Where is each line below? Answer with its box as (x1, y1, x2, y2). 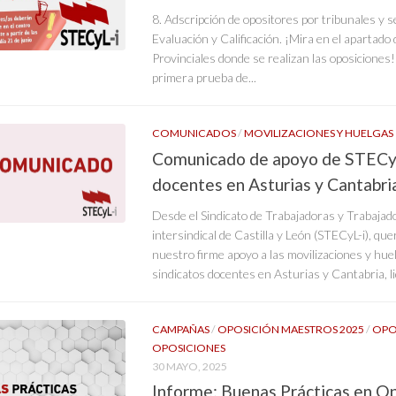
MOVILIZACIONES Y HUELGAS (244, 126, 393, 140)
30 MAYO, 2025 (152, 359, 227, 373)
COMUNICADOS (152, 126, 236, 140)
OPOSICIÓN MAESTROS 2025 (217, 322, 364, 336)
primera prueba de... (152, 69, 256, 85)
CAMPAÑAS (152, 322, 209, 336)
